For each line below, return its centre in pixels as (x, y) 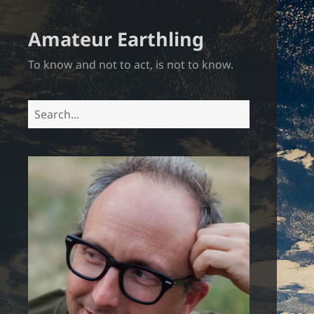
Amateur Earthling (116, 39)
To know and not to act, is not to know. (130, 64)
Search (46, 108)
